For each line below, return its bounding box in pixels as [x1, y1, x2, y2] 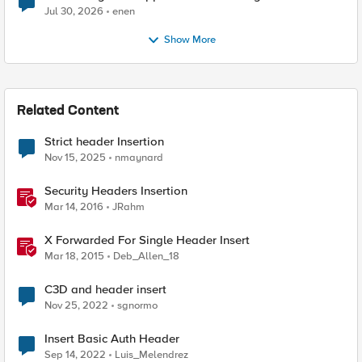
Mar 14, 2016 [44, 200, 103, 213]
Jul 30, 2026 [44, 5, 103, 18]
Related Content [17, 105, 119, 118]
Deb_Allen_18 [113, 250, 179, 263]
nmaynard [115, 151, 163, 164]
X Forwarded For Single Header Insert [44, 233, 250, 247]
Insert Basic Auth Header [44, 331, 179, 346]
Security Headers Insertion [44, 183, 187, 198]
